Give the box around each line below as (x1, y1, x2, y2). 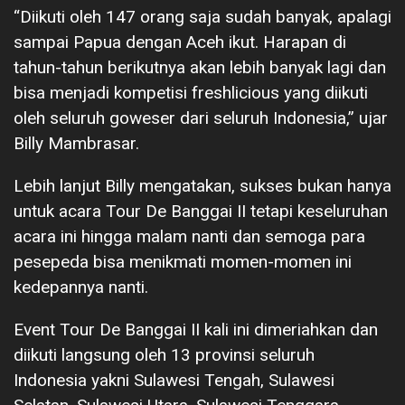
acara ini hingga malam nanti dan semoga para (14, 226, 365, 248)
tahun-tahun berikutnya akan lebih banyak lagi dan (14, 57, 386, 79)
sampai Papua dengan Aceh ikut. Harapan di (14, 32, 346, 53)
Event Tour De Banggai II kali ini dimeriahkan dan (14, 319, 378, 341)
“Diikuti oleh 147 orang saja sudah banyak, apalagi (14, 6, 391, 28)
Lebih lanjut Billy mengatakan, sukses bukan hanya (14, 175, 391, 197)
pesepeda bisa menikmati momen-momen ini (14, 251, 352, 273)
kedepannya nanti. (14, 277, 148, 298)
